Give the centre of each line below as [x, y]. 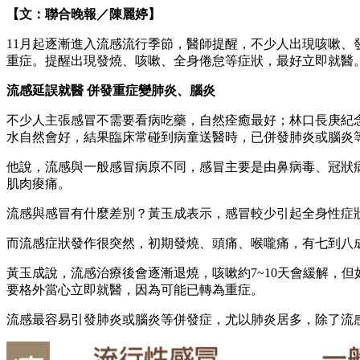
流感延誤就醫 [47, 90]
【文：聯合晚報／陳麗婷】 [84, 14]
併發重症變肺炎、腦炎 [151, 90]
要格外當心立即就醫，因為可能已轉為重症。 [135, 289]
